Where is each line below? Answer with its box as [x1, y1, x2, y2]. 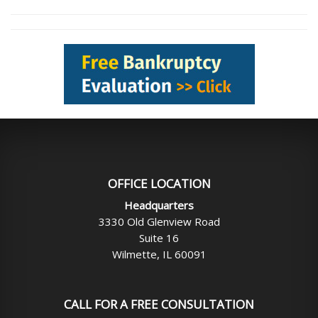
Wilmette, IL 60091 [111, 247, 207, 261]
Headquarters [124, 198, 194, 212]
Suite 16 [139, 231, 179, 245]
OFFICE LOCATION [107, 175, 211, 192]
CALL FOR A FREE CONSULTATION [64, 296, 254, 312]
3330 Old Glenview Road [98, 214, 220, 229]
